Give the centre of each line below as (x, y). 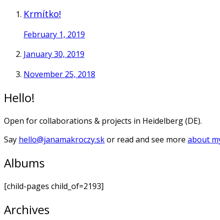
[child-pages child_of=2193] (54, 186)
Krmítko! (42, 13)
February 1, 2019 (54, 34)
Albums (24, 163)
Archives (27, 209)
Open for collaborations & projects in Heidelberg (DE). (103, 121)
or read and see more (146, 139)
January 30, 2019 (54, 54)
